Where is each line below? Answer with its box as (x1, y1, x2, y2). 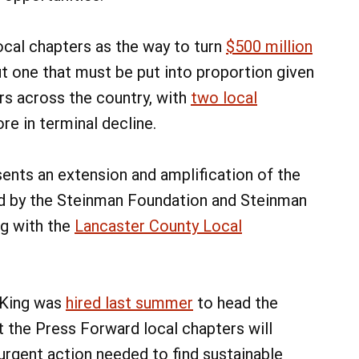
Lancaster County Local (75, 216, 242, 236)
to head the (193, 293, 278, 313)
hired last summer (66, 293, 193, 313)
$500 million (226, 37, 313, 57)
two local (191, 88, 257, 108)
